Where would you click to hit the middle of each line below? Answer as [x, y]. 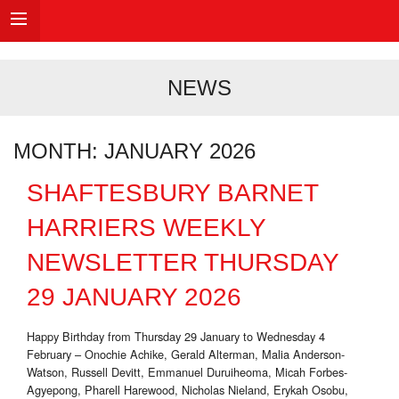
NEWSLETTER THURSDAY [183, 263]
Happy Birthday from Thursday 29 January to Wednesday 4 [176, 337]
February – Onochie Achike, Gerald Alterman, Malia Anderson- [186, 354]
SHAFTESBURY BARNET [172, 193]
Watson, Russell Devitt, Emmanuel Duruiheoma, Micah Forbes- [187, 372]
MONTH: [59, 151]
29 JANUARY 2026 [134, 297]
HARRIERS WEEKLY [146, 228]
